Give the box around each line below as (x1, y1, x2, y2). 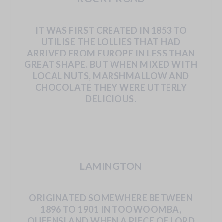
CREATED (96, 24, 138, 36)
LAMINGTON (80, 160, 142, 172)
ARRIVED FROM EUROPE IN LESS (26, 47, 167, 58)
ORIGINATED (29, 192, 87, 203)
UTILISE (41, 36, 76, 47)
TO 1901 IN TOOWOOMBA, (62, 203, 182, 215)
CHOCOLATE (35, 81, 92, 93)
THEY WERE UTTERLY (93, 81, 187, 93)
